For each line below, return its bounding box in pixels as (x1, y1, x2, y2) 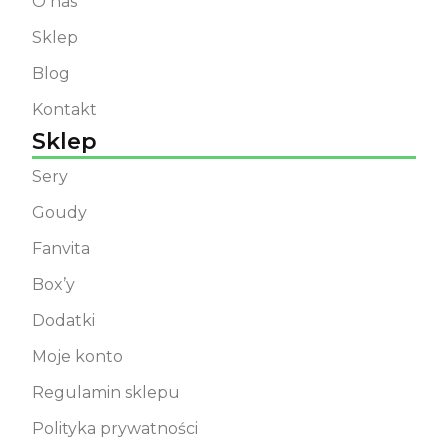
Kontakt (32, 100, 97, 120)
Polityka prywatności (32, 419, 198, 439)
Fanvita (32, 239, 90, 259)
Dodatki (32, 311, 95, 331)
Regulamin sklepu (32, 383, 180, 403)
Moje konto (32, 347, 123, 367)
